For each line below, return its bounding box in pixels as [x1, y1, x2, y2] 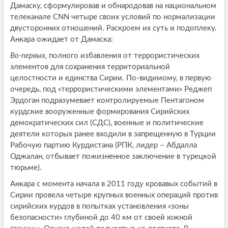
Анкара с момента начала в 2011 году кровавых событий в [10, 180, 217, 188]
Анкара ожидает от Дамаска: [10, 36, 113, 44]
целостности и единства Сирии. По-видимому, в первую [10, 74, 211, 82]
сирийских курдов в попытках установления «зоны [10, 203, 189, 211]
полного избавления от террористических [46, 52, 199, 60]
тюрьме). [10, 164, 42, 172]
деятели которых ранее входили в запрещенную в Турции [10, 130, 216, 138]
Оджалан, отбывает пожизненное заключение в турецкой [10, 153, 216, 161]
